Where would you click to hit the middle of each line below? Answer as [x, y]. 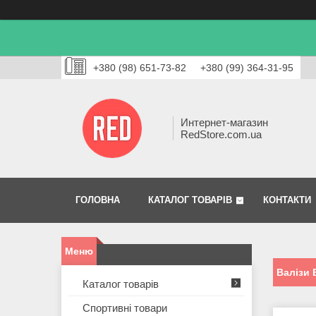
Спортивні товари [125, 308]
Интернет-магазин [224, 123]
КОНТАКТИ [287, 200]
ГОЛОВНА [98, 200]
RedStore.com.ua [221, 135]
